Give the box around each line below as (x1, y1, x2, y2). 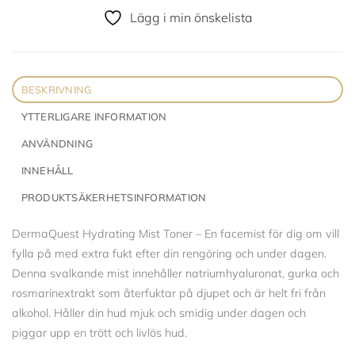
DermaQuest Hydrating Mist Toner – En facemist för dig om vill (12, 226, 339, 241)
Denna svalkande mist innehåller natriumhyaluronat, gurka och (12, 265, 339, 281)
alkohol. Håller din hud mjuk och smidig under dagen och (12, 305, 306, 320)
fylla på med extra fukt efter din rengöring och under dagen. (12, 246, 326, 261)
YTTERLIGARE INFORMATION (21, 109, 167, 123)
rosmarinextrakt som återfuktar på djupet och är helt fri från (12, 285, 326, 300)
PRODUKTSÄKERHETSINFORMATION (21, 190, 207, 204)
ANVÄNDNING (21, 136, 94, 150)
